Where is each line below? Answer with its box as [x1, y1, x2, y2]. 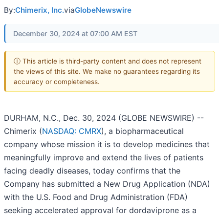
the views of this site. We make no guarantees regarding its [14, 67, 200, 75]
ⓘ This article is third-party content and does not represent [14, 57, 201, 65]
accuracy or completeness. [14, 77, 100, 86]
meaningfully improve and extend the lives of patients [4, 153, 203, 163]
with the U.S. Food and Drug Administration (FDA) [4, 192, 188, 202]
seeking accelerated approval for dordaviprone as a [4, 205, 197, 216]
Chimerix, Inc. [15, 5, 64, 15]
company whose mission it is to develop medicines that [4, 139, 210, 150]
